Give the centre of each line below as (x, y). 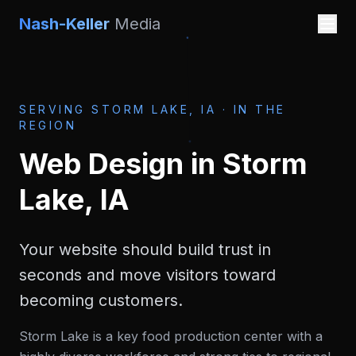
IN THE (259, 109)
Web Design (101, 164)
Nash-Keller (64, 24)
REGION (48, 125)
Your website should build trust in (145, 250)
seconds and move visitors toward (147, 275)
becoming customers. (101, 300)
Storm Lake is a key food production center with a (171, 336)
